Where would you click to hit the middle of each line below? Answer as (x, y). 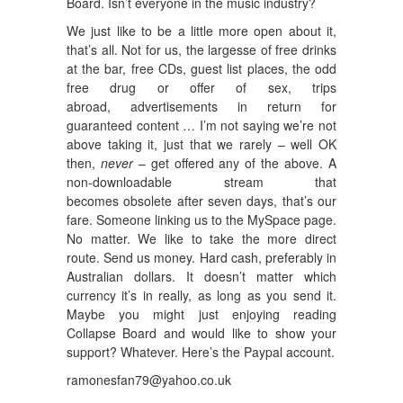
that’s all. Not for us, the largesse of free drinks (201, 49)
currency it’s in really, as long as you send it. (201, 295)
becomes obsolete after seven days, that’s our (201, 200)
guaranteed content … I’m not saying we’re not (201, 125)
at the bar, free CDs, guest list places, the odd (201, 68)
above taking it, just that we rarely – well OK (201, 143)
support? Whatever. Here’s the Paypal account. (201, 351)
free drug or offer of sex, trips (201, 87)
